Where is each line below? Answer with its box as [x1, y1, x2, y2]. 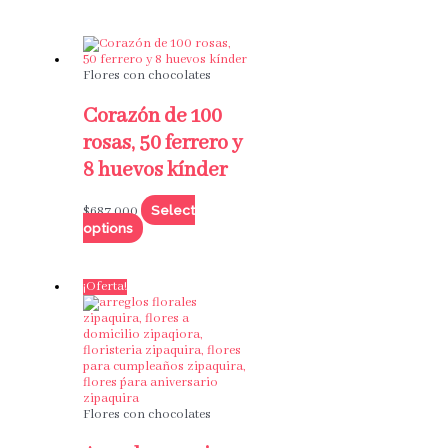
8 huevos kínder [82, 156, 227, 184]
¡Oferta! [82, 279, 127, 296]
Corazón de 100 [82, 102, 222, 130]
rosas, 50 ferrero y [82, 129, 243, 157]
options [82, 220, 133, 237]
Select [150, 202, 195, 219]
